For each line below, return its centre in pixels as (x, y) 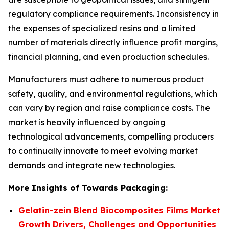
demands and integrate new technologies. (92, 165)
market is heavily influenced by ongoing (87, 122)
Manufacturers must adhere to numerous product (106, 79)
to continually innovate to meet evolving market (103, 151)
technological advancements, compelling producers (111, 136)
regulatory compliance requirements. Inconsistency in (113, 14)
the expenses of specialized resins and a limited (102, 28)
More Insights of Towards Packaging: (88, 188)
